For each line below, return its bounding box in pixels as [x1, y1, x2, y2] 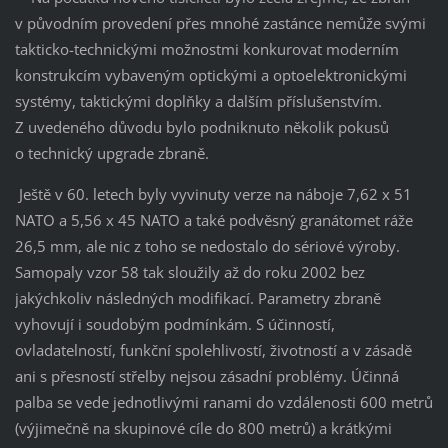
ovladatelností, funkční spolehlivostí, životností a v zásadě [14, 339, 412, 360]
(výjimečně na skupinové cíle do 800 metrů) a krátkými [14, 417, 392, 438]
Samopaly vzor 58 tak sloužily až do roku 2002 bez [14, 261, 365, 282]
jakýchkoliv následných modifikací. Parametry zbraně [14, 287, 381, 308]
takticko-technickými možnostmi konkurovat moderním [14, 38, 399, 59]
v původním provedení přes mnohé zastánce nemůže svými [14, 12, 426, 33]
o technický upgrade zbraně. [14, 142, 209, 163]
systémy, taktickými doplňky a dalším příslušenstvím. [14, 90, 382, 111]
